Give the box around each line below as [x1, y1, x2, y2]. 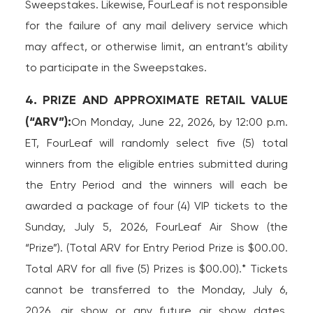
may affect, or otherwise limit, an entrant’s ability [24, 40, 289, 53]
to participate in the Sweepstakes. [24, 61, 207, 74]
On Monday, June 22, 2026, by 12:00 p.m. [71, 115, 289, 129]
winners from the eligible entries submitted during [24, 157, 289, 170]
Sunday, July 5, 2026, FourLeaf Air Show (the [24, 220, 289, 233]
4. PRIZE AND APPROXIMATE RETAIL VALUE [24, 92, 289, 108]
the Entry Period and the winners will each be [24, 178, 289, 191]
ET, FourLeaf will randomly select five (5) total [24, 136, 289, 150]
